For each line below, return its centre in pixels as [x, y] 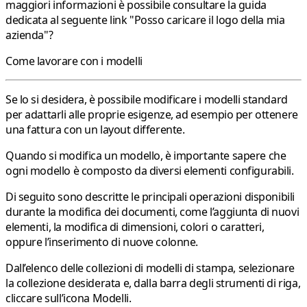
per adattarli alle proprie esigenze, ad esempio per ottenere [152, 115]
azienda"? [29, 35]
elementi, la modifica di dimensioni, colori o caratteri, [135, 227]
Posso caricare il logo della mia [209, 20]
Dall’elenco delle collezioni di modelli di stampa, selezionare [150, 268]
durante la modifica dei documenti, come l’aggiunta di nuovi [152, 212]
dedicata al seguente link [68, 20]
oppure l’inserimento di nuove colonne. [102, 242]
